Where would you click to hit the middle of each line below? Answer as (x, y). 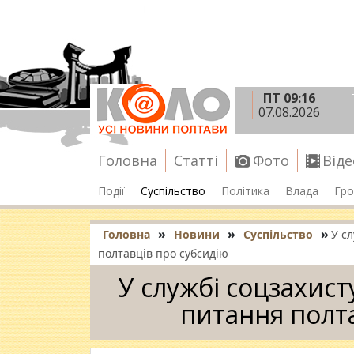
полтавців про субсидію (163, 253)
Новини (197, 234)
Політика (245, 190)
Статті (196, 160)
